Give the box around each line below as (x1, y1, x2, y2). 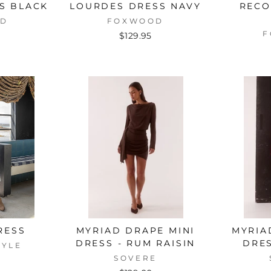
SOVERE (114, 253, 157, 263)
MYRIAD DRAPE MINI (76, 224, 195, 236)
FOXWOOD (106, 16, 165, 25)
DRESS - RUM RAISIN (75, 237, 196, 249)
